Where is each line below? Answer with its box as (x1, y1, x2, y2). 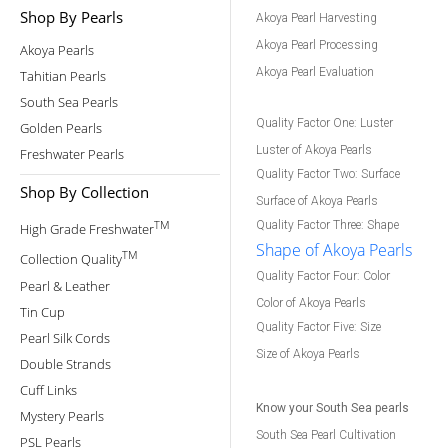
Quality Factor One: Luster (256, 116, 393, 130)
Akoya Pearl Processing (256, 38, 378, 52)
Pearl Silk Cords (20, 328, 110, 347)
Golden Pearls (20, 119, 102, 137)
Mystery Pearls (20, 406, 104, 425)
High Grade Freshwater (20, 220, 154, 239)
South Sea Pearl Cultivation (256, 428, 396, 442)
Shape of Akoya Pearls (256, 239, 412, 261)
